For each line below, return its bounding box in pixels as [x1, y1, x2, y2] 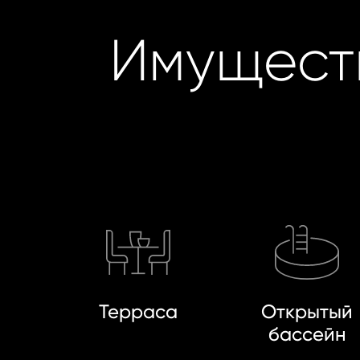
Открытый [261, 300, 354, 323]
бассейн [268, 322, 346, 346]
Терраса [99, 300, 178, 323]
